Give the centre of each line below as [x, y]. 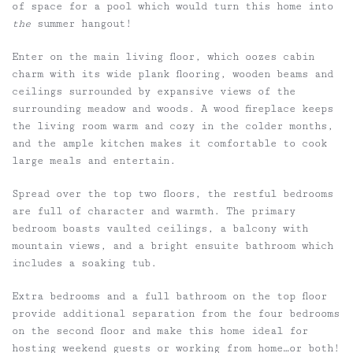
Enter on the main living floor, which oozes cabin [163, 56]
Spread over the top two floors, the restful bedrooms [173, 193]
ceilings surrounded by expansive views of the [154, 91]
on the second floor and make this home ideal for [160, 331]
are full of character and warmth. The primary [154, 211]
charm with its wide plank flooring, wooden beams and [173, 74]
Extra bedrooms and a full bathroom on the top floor [169, 296]
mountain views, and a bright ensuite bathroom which [173, 245]
